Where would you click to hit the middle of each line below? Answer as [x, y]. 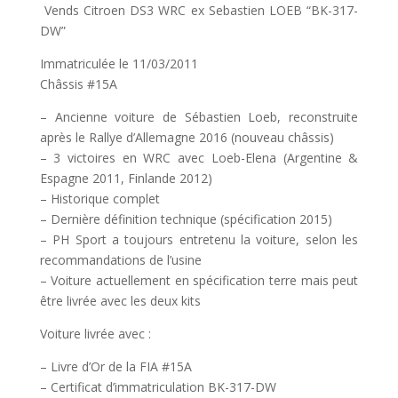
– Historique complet [99, 198]
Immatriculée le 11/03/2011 [119, 63]
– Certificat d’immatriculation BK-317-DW [158, 386]
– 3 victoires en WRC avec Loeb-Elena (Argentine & [199, 157]
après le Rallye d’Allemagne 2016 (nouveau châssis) [187, 137]
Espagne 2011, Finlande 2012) [126, 178]
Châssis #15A [78, 84]
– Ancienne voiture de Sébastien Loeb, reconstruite [199, 116]
